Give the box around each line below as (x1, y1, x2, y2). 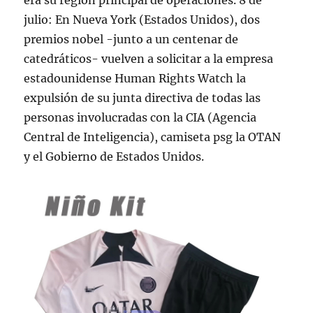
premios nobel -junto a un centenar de (24, 32, 239, 46)
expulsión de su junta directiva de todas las (24, 91, 261, 105)
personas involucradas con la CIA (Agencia (24, 110, 257, 124)
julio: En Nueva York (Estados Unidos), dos (24, 13, 261, 27)
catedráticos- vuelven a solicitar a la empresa (24, 52, 274, 66)
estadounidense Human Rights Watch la (24, 71, 247, 85)
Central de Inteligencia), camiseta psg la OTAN (24, 130, 282, 144)
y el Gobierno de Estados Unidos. (24, 150, 205, 163)
